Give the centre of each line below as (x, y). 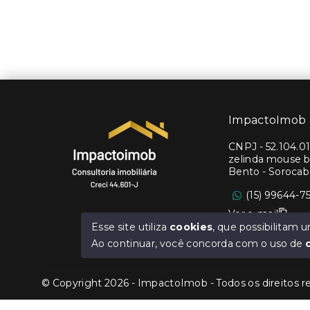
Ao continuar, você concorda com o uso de (199, 244)
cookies (191, 227)
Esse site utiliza (131, 227)
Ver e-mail (254, 213)
